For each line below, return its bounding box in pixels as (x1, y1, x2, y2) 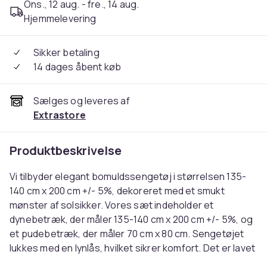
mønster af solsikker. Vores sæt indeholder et (10, 198, 214, 212)
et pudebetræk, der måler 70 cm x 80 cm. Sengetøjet (10, 227, 244, 240)
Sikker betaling (33, 46, 100, 59)
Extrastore (33, 108, 86, 122)
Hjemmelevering (24, 12, 97, 25)
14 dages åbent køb (33, 60, 122, 73)
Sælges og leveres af (33, 94, 130, 107)
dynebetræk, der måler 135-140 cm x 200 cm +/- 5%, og (10, 213, 253, 226)
